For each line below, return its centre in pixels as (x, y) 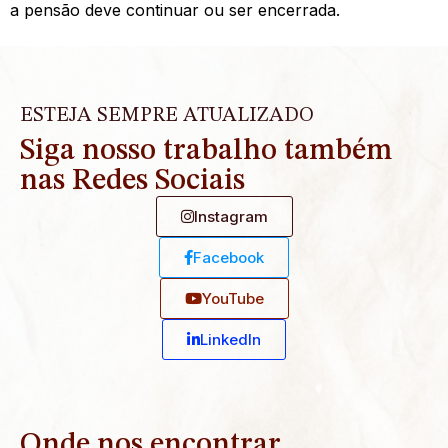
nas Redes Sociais (132, 181)
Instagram (230, 217)
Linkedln (230, 340)
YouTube (232, 299)
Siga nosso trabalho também (206, 151)
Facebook (228, 258)
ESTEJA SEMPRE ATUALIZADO (167, 116)
